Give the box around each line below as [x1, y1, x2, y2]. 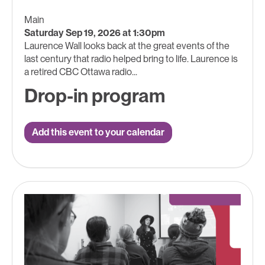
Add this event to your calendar [32, 127, 164, 138]
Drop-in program [24, 84, 165, 107]
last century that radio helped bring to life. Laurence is [24, 53, 238, 64]
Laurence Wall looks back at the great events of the [24, 40, 230, 51]
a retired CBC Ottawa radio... [24, 66, 137, 77]
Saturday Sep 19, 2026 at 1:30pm [24, 27, 165, 38]
